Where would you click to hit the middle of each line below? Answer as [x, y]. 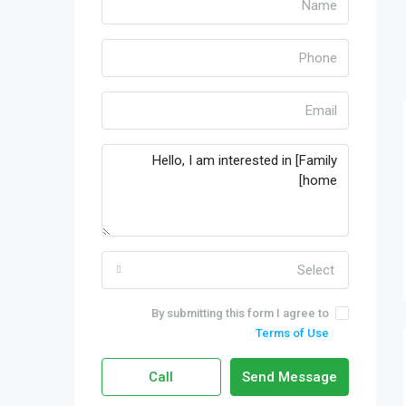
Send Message [289, 377]
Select [316, 270]
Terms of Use [292, 333]
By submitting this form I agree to [240, 313]
